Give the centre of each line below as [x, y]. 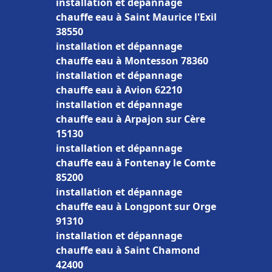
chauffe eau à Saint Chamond [128, 250]
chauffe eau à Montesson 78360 [132, 61]
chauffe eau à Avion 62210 [119, 90]
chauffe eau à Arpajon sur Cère [131, 119]
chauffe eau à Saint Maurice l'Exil [136, 17]
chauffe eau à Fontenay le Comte [136, 163]
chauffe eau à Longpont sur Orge [136, 206]
